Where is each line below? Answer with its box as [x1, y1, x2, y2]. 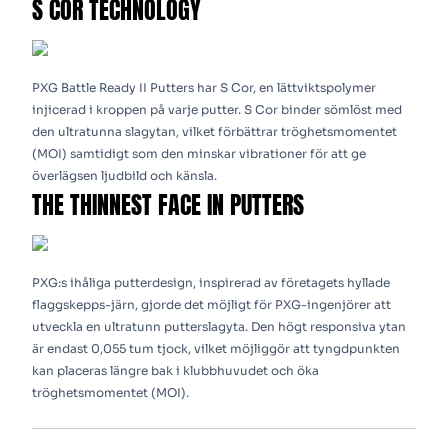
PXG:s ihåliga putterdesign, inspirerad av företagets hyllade [32, 275, 390, 291]
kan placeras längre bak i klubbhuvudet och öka [32, 363, 319, 379]
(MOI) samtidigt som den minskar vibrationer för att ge [32, 145, 366, 161]
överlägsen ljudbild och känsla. [32, 167, 217, 183]
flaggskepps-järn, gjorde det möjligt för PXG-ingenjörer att [32, 297, 391, 313]
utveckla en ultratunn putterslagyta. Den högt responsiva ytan [32, 319, 406, 335]
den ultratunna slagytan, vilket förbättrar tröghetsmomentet [32, 123, 397, 139]
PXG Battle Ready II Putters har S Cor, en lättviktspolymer [32, 79, 376, 95]
